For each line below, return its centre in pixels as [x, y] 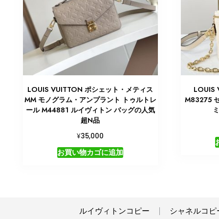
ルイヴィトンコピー [114, 211]
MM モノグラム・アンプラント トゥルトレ [90, 99]
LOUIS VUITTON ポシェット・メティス [90, 89]
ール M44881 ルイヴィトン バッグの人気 [90, 110]
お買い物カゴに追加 [90, 152]
